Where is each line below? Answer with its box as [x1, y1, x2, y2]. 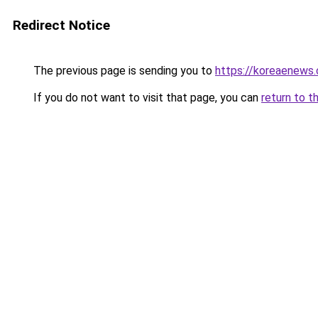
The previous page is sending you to [31, 64, 215, 77]
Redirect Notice [13, 17, 110, 33]
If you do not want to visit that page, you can [31, 91, 261, 104]
